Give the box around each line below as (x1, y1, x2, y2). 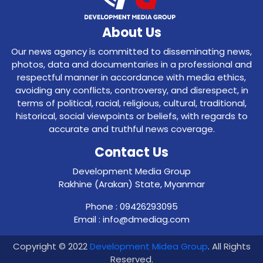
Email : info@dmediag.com (73, 213, 190, 225)
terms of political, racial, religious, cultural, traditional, (16, 97, 247, 109)
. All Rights (207, 240, 251, 252)
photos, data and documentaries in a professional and (11, 58, 252, 70)
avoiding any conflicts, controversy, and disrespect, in (15, 84, 248, 96)
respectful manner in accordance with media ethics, (17, 71, 246, 83)
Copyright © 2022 (12, 240, 90, 252)
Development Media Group (72, 165, 191, 177)
